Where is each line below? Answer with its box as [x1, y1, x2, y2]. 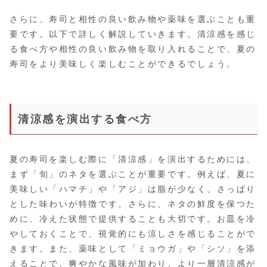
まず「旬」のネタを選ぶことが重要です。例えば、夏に [10, 169, 256, 179]
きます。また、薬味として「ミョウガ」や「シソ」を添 [10, 243, 256, 253]
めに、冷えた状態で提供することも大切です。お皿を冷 [10, 213, 256, 223]
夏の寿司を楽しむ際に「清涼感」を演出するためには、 [10, 154, 256, 164]
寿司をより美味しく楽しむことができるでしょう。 [10, 58, 237, 69]
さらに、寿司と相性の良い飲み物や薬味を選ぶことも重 [10, 14, 256, 24]
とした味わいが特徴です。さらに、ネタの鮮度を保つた [10, 198, 256, 209]
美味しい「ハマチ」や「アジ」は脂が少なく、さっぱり [10, 184, 256, 194]
